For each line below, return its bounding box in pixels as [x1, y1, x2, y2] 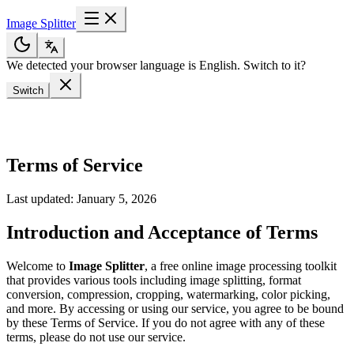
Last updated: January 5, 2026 [6, 191, 156, 205]
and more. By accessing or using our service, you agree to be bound [6, 301, 344, 315]
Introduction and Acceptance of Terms [6, 221, 318, 243]
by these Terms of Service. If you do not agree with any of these [6, 315, 325, 330]
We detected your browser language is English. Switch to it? [6, 58, 306, 72]
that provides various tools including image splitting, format [6, 273, 301, 287]
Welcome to [6, 258, 69, 273]
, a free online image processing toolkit [145, 258, 337, 273]
